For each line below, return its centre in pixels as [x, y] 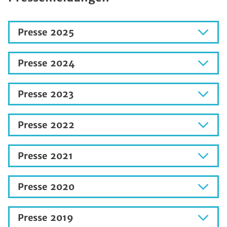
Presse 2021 [45, 156]
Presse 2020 [46, 186]
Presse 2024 [46, 63]
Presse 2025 [46, 32]
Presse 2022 [46, 125]
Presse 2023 [46, 94]
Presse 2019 [46, 217]
